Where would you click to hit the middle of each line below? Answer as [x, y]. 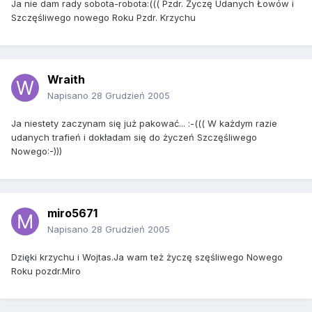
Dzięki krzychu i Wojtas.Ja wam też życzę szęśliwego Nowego [147, 257]
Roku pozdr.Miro [46, 271]
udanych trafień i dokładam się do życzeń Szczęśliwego [134, 138]
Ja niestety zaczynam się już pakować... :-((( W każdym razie [144, 124]
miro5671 [72, 213]
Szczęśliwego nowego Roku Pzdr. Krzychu [103, 18]
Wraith [66, 80]
